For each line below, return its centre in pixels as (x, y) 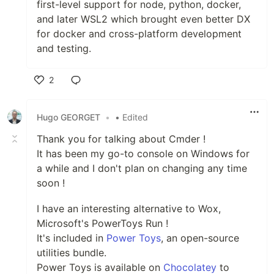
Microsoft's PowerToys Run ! (102, 224)
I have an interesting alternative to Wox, (129, 209)
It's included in (72, 238)
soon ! (51, 183)
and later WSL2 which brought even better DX (143, 19)
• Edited (131, 117)
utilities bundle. (72, 253)
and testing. (64, 49)
